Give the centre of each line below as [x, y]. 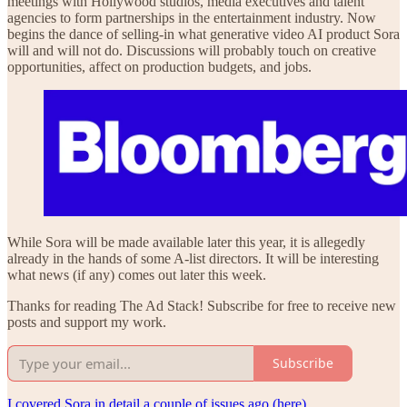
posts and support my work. [87, 322]
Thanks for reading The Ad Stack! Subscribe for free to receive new [202, 305]
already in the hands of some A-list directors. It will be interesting [193, 258]
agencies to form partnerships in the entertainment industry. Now [192, 18]
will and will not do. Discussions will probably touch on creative [192, 51]
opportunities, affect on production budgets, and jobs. [159, 67]
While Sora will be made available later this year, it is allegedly [186, 242]
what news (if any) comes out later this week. [137, 274]
